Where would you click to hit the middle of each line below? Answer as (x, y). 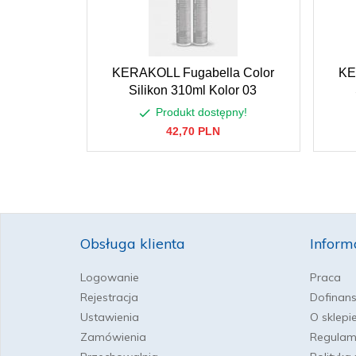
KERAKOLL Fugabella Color (193, 73)
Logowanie (110, 277)
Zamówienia (113, 337)
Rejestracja (109, 297)
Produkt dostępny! (201, 112)
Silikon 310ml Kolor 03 (193, 90)
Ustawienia (110, 317)
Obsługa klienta (133, 244)
